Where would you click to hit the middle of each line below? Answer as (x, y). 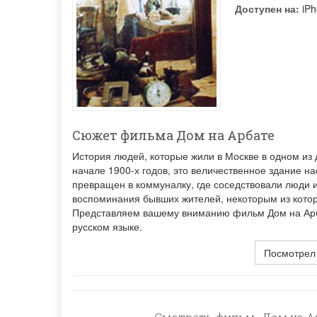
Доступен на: (267, 8)
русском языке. (107, 226)
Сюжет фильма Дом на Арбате (173, 135)
